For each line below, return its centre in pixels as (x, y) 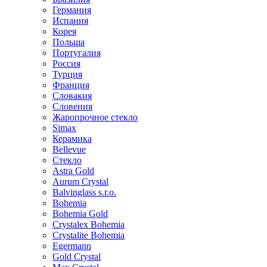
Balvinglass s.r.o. (84, 192)
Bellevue (69, 149)
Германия (72, 10)
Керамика (72, 139)
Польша (69, 42)
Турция (67, 74)
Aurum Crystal (80, 181)
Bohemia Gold (80, 214)
